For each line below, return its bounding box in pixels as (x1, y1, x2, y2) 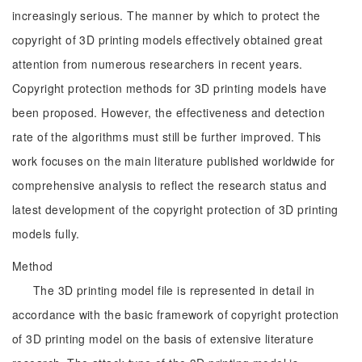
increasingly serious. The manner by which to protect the (12, 7, 321, 23)
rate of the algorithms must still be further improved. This (12, 128, 322, 145)
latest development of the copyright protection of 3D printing (12, 201, 339, 217)
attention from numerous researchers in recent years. (12, 56, 303, 72)
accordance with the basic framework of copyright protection (12, 306, 339, 322)
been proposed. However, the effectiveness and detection (12, 104, 326, 120)
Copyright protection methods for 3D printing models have (12, 80, 327, 96)
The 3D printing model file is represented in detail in (33, 282, 315, 298)
